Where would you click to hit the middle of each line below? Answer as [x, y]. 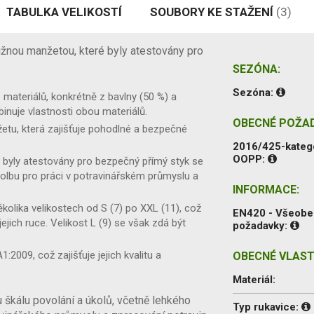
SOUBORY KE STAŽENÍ [213, 12]
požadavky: [262, 225]
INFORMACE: [266, 189]
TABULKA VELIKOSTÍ [64, 12]
